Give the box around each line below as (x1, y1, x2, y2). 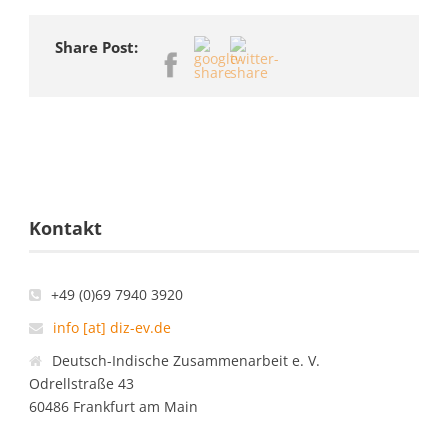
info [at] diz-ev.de (53, 318, 171, 338)
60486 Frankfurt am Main (29, 397, 198, 417)
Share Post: (55, 37, 138, 58)
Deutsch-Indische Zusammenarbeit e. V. (52, 351, 320, 371)
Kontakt (29, 216, 102, 241)
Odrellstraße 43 (29, 374, 134, 394)
